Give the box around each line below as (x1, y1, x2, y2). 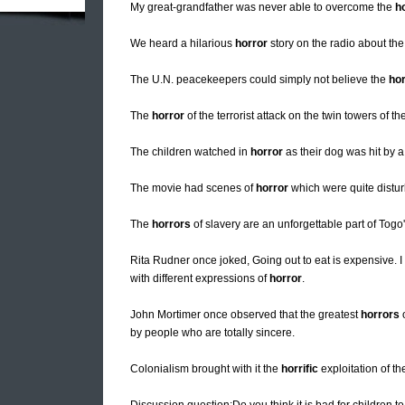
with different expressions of (130, 272, 269, 286)
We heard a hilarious (130, 37, 235, 51)
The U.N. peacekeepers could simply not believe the (130, 73, 389, 87)
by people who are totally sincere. (130, 326, 295, 340)
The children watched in (130, 146, 250, 159)
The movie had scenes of (130, 182, 256, 195)
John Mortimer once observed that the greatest (130, 308, 361, 322)
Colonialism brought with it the (130, 363, 281, 376)
